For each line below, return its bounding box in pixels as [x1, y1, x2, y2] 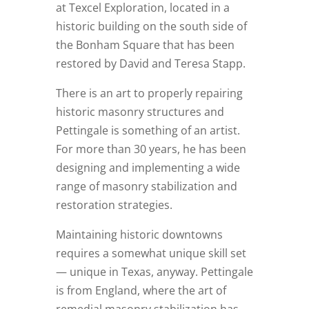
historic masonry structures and [55, 104, 224, 120]
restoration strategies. [55, 197, 172, 213]
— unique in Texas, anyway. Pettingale [55, 264, 253, 280]
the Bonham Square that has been [55, 37, 235, 53]
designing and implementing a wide [55, 160, 240, 176]
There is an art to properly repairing [55, 86, 243, 101]
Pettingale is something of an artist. [55, 123, 240, 139]
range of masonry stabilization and [55, 179, 237, 195]
